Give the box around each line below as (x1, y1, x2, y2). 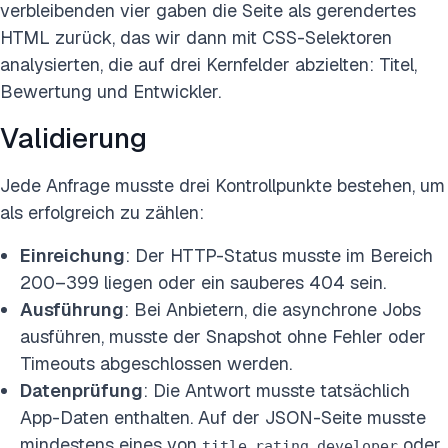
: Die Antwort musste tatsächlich (143, 379, 410, 402)
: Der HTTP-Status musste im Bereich (125, 244, 433, 267)
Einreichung (20, 244, 125, 267)
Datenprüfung (20, 379, 143, 402)
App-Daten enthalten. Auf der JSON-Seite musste (20, 406, 426, 429)
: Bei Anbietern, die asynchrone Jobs (124, 298, 421, 321)
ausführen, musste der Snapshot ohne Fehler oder (20, 325, 426, 348)
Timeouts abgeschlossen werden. (20, 352, 292, 375)
